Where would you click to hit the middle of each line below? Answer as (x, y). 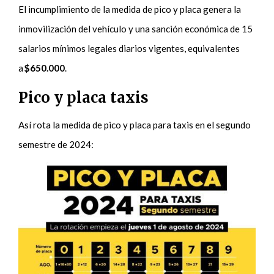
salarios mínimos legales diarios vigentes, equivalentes (129, 48)
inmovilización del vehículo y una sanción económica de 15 (136, 28)
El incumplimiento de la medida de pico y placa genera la (130, 9)
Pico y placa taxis (84, 97)
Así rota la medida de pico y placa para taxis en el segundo (135, 124)
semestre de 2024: (57, 144)
